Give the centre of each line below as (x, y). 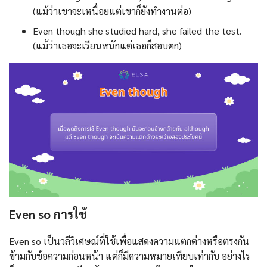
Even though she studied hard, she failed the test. (137, 31)
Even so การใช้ (48, 214)
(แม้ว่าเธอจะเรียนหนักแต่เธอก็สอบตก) (107, 46)
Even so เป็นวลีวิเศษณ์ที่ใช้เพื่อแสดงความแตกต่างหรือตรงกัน (129, 241)
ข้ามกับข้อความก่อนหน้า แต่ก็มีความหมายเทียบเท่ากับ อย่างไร (130, 256)
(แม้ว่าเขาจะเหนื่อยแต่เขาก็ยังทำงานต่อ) (112, 11)
